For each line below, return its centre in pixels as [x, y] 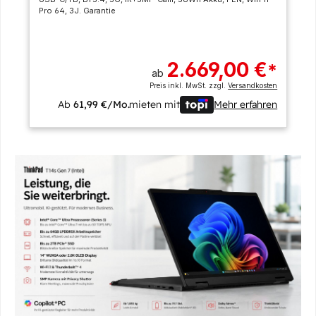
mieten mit [154, 104]
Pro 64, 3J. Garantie [77, 11]
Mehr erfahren [245, 104]
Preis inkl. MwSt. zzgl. [189, 86]
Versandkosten [253, 86]
